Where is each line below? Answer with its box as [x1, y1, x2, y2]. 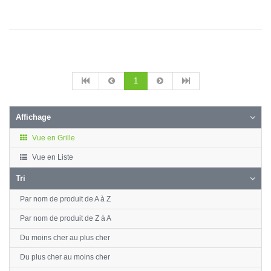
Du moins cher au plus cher [20, 233, 110, 242]
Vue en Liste [30, 153, 73, 162]
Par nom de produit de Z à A [20, 214, 111, 223]
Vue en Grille [30, 134, 75, 142]
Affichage [16, 113, 51, 122]
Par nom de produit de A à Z [20, 195, 111, 203]
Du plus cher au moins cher [20, 253, 110, 261]
